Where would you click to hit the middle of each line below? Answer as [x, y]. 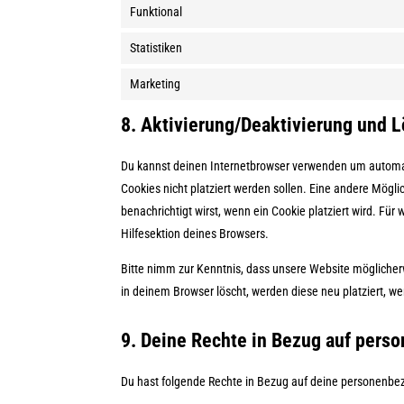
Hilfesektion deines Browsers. [195, 233]
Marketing [156, 83]
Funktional [156, 11]
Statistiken [156, 47]
